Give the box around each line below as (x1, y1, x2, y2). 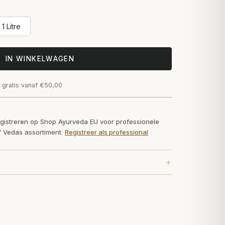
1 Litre (2, 22, 21, 31)
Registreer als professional (65, 128, 149, 136)
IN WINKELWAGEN (6, 55, 74, 63)
